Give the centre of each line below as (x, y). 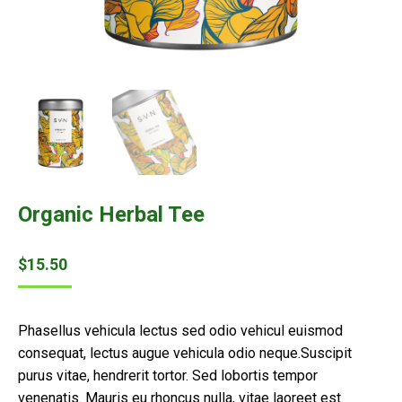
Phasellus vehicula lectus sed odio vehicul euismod (180, 330)
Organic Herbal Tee (111, 214)
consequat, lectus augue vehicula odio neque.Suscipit (185, 353)
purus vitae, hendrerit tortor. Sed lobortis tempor (168, 375)
